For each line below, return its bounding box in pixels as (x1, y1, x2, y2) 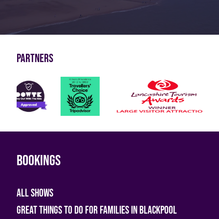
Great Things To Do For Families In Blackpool (16, 203, 177, 217)
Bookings (16, 152, 61, 170)
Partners (16, 51, 53, 66)
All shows (16, 186, 53, 200)
